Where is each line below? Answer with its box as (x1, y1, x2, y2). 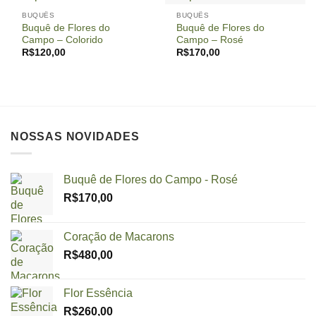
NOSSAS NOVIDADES (11, 130, 140, 142)
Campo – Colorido (22, 34, 104, 45)
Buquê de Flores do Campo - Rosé (63, 174, 238, 186)
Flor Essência (63, 287, 133, 300)
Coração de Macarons (63, 231, 174, 243)
